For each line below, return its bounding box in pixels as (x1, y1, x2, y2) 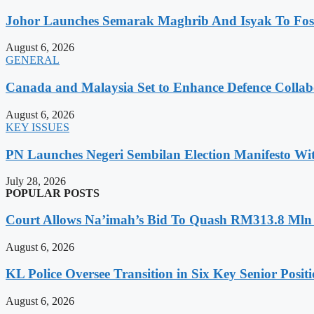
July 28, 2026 (6, 175, 66, 188)
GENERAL (6, 54, 60, 67)
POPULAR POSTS (6, 187, 100, 200)
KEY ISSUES (6, 121, 69, 133)
